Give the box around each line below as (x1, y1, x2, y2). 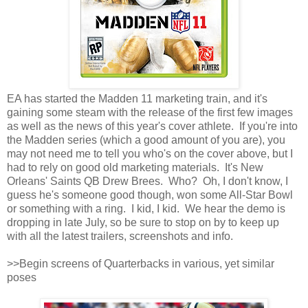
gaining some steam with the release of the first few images (7, 107, 293, 119)
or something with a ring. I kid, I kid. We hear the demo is (7, 203, 285, 215)
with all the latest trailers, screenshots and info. (7, 230, 233, 243)
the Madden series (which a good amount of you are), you (7, 134, 285, 146)
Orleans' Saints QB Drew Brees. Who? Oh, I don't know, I (7, 175, 288, 188)
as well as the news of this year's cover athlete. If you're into (7, 120, 298, 133)
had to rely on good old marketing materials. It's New (7, 162, 263, 174)
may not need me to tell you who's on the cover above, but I (7, 148, 293, 160)
